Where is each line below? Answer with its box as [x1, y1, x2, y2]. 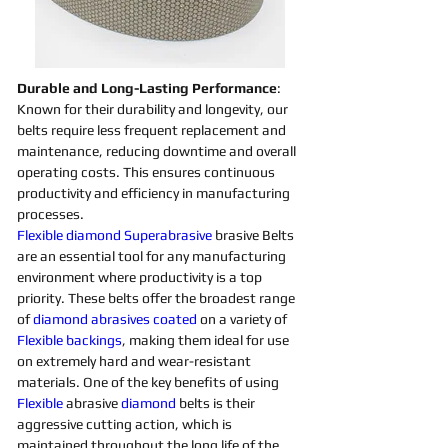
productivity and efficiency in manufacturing [17, 185, 293, 201]
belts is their [179, 395, 258, 411]
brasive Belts [215, 227, 297, 243]
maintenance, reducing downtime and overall [17, 143, 299, 159]
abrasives [91, 311, 153, 327]
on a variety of [200, 311, 290, 327]
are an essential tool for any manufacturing [17, 248, 289, 264]
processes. [17, 206, 84, 222]
